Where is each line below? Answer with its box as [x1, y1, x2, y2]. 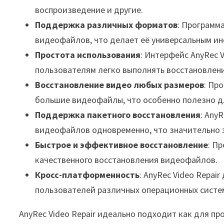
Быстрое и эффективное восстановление [35, 139, 208, 150]
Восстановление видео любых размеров [35, 79, 204, 90]
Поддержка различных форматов [35, 19, 178, 30]
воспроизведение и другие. [35, 4, 143, 15]
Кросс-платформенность [35, 169, 140, 180]
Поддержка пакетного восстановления [35, 109, 201, 120]
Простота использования [35, 49, 141, 60]
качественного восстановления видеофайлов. [35, 154, 218, 165]
